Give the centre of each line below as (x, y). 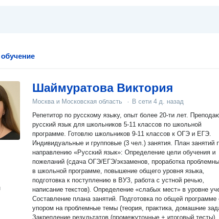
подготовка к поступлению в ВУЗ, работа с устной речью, (118, 180)
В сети (143, 101)
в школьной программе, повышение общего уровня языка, (118, 171)
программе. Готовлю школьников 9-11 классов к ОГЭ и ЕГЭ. (122, 134)
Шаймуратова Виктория (103, 88)
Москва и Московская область (77, 101)
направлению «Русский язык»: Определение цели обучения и (124, 152)
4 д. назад (169, 101)
